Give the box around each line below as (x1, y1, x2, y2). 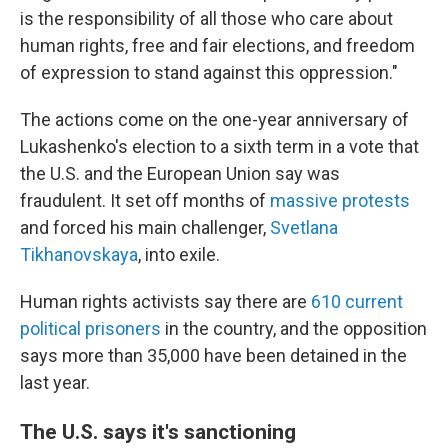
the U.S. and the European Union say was (20, 163, 340, 185)
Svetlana (266, 217, 338, 239)
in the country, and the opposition (161, 318, 427, 340)
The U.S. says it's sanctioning (20, 419, 296, 445)
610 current (311, 291, 403, 313)
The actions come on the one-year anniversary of (20, 109, 409, 131)
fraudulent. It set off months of (20, 190, 270, 212)
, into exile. (138, 244, 220, 266)
